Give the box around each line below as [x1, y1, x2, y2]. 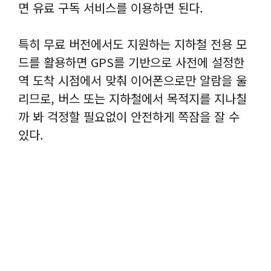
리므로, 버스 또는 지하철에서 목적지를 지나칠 [18, 89, 247, 107]
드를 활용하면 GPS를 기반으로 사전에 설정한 [18, 53, 244, 71]
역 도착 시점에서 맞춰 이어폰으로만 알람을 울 [18, 71, 247, 89]
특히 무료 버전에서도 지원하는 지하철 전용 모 [18, 34, 247, 53]
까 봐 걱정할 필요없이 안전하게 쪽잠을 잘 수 [18, 107, 240, 125]
